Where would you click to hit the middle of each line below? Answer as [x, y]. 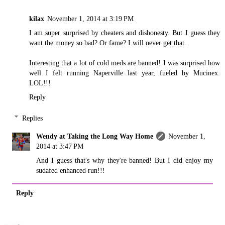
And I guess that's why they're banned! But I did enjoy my [125, 160]
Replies [33, 118]
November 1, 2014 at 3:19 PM [90, 19]
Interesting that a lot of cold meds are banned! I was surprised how [125, 63]
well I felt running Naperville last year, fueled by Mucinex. [125, 73]
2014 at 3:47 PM [60, 146]
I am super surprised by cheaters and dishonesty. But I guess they [125, 33]
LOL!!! [40, 83]
